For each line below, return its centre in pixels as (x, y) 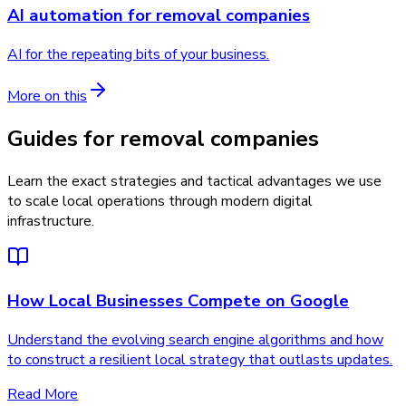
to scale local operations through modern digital (160, 201)
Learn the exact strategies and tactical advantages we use (194, 181)
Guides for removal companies (163, 138)
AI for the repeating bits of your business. (138, 54)
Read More (43, 394)
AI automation (65, 16)
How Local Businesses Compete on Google (178, 301)
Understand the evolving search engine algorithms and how (195, 340)
